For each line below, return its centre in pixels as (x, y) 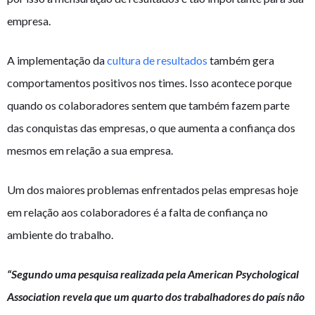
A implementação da (56, 60)
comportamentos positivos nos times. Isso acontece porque (149, 83)
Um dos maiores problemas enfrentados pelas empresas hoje (153, 190)
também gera (242, 60)
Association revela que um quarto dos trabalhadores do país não (156, 297)
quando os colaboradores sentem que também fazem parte (148, 105)
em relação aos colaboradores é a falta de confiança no (137, 212)
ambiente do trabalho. (60, 235)
